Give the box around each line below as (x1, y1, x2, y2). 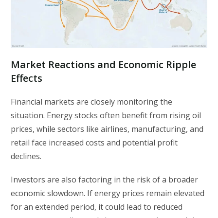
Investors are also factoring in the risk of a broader (11, 174, 199, 185)
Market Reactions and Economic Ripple (11, 57, 197, 71)
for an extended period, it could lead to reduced (11, 201, 183, 212)
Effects (11, 71, 43, 85)
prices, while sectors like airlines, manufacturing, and (11, 123, 204, 134)
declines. (11, 150, 42, 162)
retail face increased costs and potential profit (11, 137, 178, 148)
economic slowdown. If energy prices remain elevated (11, 187, 205, 199)
